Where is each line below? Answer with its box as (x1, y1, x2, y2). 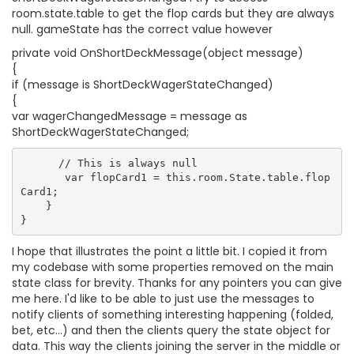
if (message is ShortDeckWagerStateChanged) (12, 77, 273, 92)
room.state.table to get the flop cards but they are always (12, 6, 334, 21)
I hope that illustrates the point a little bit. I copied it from (12, 243, 327, 259)
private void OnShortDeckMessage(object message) (12, 45, 303, 61)
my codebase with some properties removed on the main (12, 259, 333, 275)
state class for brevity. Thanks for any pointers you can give (12, 275, 342, 291)
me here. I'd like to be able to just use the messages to (12, 291, 314, 307)
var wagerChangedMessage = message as (12, 108, 247, 124)
